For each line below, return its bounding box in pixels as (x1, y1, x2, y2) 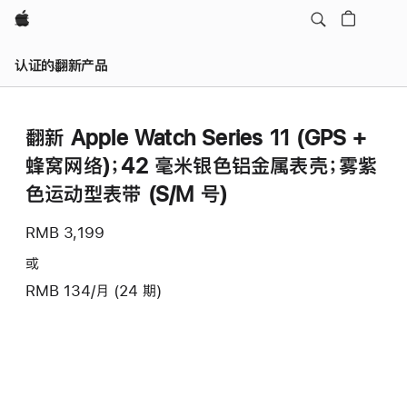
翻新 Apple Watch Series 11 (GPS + (25, 126, 367, 148)
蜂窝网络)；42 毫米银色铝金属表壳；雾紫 (25, 154, 378, 176)
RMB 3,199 (25, 224, 104, 240)
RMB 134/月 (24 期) (25, 283, 162, 298)
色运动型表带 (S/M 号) (25, 183, 228, 204)
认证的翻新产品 (15, 57, 108, 73)
